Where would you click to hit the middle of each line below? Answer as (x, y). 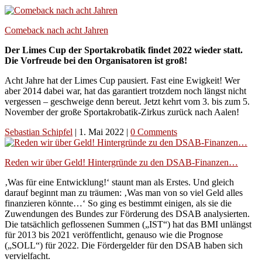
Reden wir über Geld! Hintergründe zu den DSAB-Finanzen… (121, 162)
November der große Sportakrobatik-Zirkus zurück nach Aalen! (122, 112)
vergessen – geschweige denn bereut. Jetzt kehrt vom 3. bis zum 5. (127, 101)
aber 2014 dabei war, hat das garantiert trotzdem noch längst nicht (125, 91)
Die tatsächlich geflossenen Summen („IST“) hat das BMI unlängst (128, 224)
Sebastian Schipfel (39, 132)
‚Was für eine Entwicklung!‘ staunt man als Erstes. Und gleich (119, 182)
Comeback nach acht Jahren (56, 30)
